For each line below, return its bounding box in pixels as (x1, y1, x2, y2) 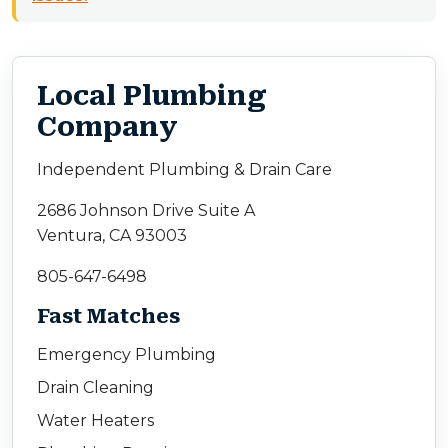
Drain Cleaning (37, 378, 154, 398)
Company (37, 111, 178, 144)
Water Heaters (37, 411, 154, 431)
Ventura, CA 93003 (37, 226, 187, 246)
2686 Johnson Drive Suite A (37, 201, 255, 221)
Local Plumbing (37, 80, 267, 113)
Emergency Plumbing (37, 345, 216, 365)
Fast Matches (37, 304, 180, 329)
